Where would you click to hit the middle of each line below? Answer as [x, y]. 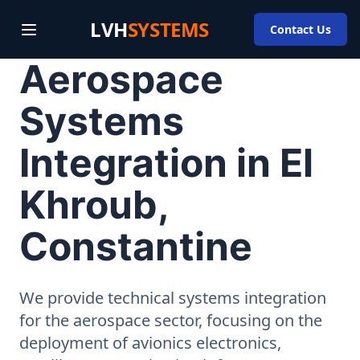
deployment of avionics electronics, [150, 343]
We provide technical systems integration [173, 298]
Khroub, [94, 205]
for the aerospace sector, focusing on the [171, 320]
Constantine [136, 246]
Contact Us [301, 29]
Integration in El [166, 163]
